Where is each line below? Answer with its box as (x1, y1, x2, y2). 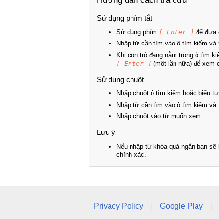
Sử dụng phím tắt (97, 13, 152, 22)
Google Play (160, 202, 203, 211)
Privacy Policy (94, 202, 143, 211)
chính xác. (116, 151, 146, 159)
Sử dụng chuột (97, 75, 144, 84)
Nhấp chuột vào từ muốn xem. (116, 112, 203, 120)
